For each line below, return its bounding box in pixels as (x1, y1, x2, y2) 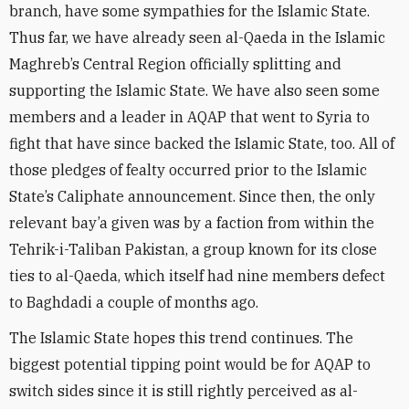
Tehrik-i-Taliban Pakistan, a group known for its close (9, 240, 377, 258)
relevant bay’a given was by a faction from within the (9, 214, 374, 232)
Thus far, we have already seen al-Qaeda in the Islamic (9, 28, 385, 47)
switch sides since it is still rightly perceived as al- (9, 382, 358, 400)
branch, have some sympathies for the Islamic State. (9, 2, 370, 20)
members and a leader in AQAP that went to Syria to (9, 108, 370, 126)
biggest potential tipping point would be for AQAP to (9, 355, 371, 373)
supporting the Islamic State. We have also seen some (9, 81, 380, 100)
